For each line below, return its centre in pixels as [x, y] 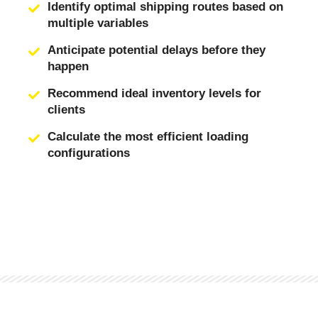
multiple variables [98, 23]
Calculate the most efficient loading [148, 137]
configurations [89, 153]
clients [67, 110]
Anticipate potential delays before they [157, 50]
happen [68, 66]
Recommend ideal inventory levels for [155, 93]
